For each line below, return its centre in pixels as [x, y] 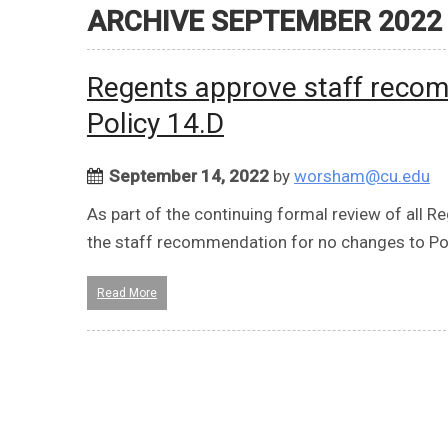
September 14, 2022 [189, 175]
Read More [127, 292]
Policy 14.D [155, 123]
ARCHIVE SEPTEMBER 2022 [264, 21]
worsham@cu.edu [362, 175]
